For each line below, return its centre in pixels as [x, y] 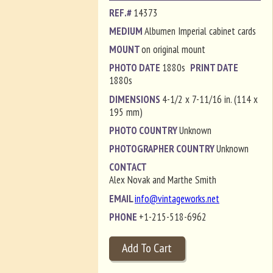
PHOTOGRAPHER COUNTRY [162, 149]
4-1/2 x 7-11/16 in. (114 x [210, 99]
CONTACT [128, 167]
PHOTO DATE [135, 68]
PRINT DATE [214, 68]
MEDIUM [126, 31]
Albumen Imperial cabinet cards [200, 31]
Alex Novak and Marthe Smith [162, 180]
